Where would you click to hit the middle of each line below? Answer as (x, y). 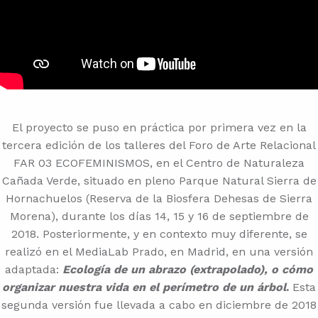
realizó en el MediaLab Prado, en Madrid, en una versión (159, 252)
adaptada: (34, 269)
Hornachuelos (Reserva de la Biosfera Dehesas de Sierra (159, 198)
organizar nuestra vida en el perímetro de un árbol (144, 287)
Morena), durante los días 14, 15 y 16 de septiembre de (159, 216)
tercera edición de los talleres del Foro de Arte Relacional (159, 145)
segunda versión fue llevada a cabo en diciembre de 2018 (159, 305)
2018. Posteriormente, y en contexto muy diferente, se (159, 234)
